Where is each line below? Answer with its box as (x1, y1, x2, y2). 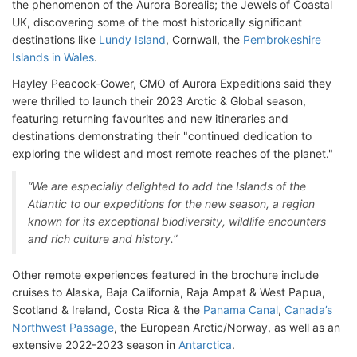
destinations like (12, 33, 99, 46)
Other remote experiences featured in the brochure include (12, 268, 319, 281)
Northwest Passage (12, 320, 114, 334)
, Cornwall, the (166, 33, 243, 46)
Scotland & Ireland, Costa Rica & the (12, 303, 203, 316)
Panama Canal (203, 303, 278, 316)
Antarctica (178, 338, 232, 351)
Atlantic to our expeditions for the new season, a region (28, 197, 315, 210)
